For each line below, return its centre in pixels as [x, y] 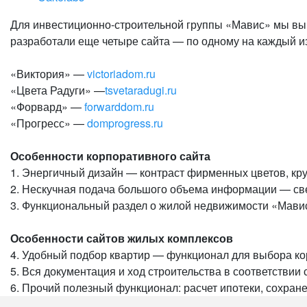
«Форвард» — [47, 107]
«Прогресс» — [49, 123]
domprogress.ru [125, 123]
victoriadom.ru [121, 74]
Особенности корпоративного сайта [110, 156]
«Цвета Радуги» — [58, 90]
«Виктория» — [49, 74]
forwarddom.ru [119, 107]
